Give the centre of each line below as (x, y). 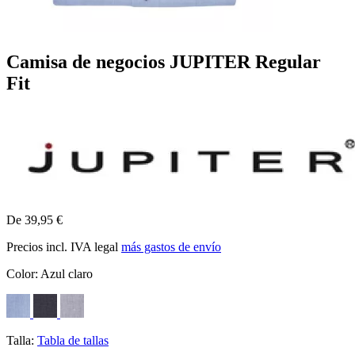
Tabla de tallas (73, 340)
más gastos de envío (171, 246)
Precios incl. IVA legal (64, 246)
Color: (23, 273)
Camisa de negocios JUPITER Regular (164, 61)
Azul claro (67, 273)
